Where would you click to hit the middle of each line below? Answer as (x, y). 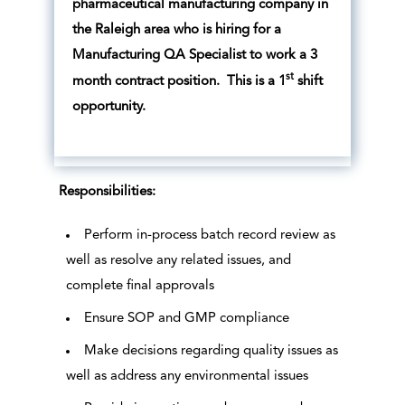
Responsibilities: (107, 193)
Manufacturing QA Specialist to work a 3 (194, 56)
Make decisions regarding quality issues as (211, 352)
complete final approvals (140, 287)
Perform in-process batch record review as (209, 236)
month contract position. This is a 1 (179, 82)
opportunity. (108, 108)
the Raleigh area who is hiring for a (176, 31)
